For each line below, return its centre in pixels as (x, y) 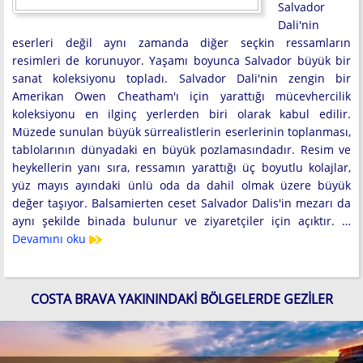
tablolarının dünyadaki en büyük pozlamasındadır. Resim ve (181, 149)
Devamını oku (51, 238)
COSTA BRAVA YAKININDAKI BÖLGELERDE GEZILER (181, 299)
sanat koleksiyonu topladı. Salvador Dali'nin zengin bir (181, 78)
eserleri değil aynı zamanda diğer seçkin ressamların (181, 42)
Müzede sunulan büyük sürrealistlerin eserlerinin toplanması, (181, 131)
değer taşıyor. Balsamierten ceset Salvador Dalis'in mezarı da (181, 203)
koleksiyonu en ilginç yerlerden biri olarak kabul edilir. (181, 113)
